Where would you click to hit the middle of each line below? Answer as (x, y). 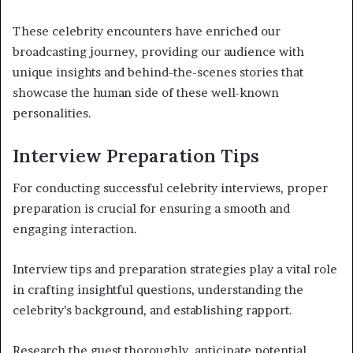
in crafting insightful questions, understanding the (158, 289)
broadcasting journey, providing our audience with (158, 52)
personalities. (52, 113)
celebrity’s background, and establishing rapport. (152, 310)
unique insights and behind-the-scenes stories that (158, 72)
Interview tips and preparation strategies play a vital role (175, 269)
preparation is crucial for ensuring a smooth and (151, 208)
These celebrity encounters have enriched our (147, 32)
